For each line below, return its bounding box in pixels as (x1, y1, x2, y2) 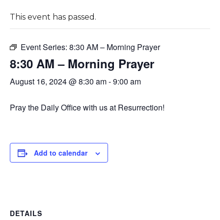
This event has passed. (9, 12, 96, 22)
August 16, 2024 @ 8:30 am (9, 75, 107, 87)
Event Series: (20, 41, 69, 53)
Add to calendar (33, 147, 87, 158)
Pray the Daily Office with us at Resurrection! (9, 101, 165, 113)
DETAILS (9, 208, 42, 218)
